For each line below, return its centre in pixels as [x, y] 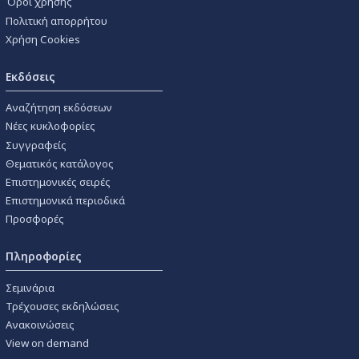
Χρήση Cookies [43, 39]
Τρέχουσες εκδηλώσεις [63, 306]
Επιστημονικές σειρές [58, 182]
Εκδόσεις [30, 76]
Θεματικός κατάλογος [60, 163]
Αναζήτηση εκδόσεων [59, 108]
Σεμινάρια [30, 287]
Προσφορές [35, 219]
